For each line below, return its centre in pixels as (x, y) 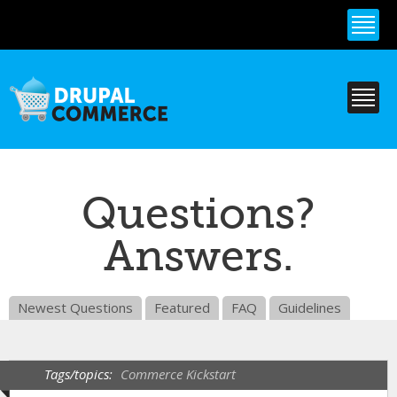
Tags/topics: (80, 374)
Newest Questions (75, 307)
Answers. (198, 257)
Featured (182, 307)
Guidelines (310, 307)
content (161, 47)
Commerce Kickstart (178, 374)
